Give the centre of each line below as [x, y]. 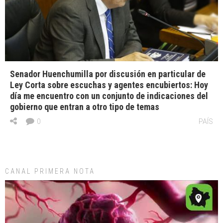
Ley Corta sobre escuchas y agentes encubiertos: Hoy [109, 85]
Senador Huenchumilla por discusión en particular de [108, 74]
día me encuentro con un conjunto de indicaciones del [109, 96]
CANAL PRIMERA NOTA [50, 171]
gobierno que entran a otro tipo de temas [85, 107]
